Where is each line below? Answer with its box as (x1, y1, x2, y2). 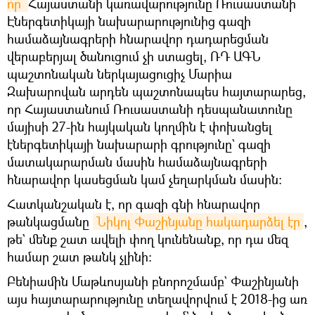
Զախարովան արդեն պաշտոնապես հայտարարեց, (7, 82, 306, 100)
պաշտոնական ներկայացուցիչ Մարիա (7, 65, 232, 82)
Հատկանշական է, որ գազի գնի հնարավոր (7, 195, 260, 212)
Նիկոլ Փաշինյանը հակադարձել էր (96, 212, 300, 230)
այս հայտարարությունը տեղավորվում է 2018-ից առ (7, 290, 307, 307)
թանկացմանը (7, 212, 93, 230)
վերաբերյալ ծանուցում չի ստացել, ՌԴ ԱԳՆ (7, 47, 261, 65)
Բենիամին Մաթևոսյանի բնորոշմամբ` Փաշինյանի (7, 272, 299, 290)
